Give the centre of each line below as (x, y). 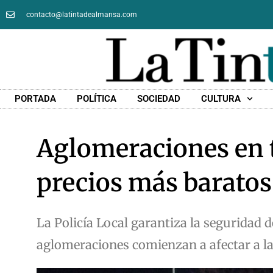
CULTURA (221, 99)
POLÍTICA (96, 99)
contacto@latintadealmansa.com (81, 15)
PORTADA (35, 99)
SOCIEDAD (158, 99)
